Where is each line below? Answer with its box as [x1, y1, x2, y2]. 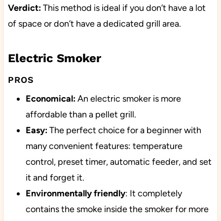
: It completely [125, 188, 182, 199]
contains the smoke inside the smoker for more [25, 204, 209, 215]
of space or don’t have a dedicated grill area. [7, 18, 181, 30]
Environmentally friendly [25, 188, 125, 199]
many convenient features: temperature [25, 141, 183, 152]
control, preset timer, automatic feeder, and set [25, 156, 212, 168]
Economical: [25, 93, 75, 105]
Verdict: [7, 2, 41, 14]
